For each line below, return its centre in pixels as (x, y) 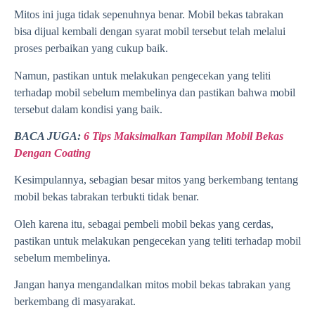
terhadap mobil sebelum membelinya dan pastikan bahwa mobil (155, 92)
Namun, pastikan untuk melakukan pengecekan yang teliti (142, 75)
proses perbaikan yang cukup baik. (91, 49)
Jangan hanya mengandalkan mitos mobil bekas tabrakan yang (152, 285)
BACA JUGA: (49, 136)
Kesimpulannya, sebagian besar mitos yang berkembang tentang (156, 180)
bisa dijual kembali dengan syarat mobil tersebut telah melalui (150, 32)
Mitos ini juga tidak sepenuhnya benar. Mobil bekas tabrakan (149, 15)
